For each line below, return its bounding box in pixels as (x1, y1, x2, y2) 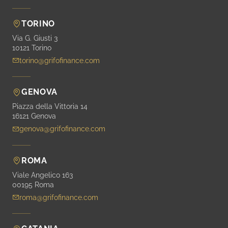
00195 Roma (12, 180, 54, 189)
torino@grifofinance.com (19, 56, 100, 65)
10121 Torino (12, 43, 51, 52)
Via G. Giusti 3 (12, 34, 58, 42)
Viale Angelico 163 (12, 170, 73, 179)
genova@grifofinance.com (19, 125, 105, 133)
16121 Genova (12, 112, 56, 121)
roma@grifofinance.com (19, 193, 98, 202)
